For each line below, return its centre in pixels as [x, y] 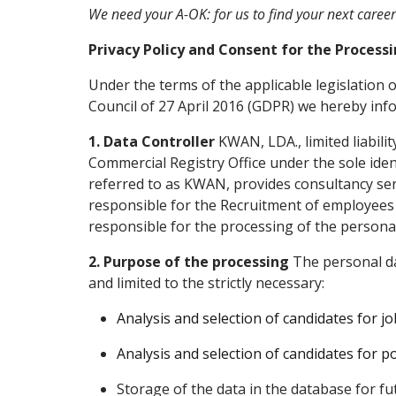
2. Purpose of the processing [189, 262]
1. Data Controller [152, 141]
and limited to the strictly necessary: [206, 283]
